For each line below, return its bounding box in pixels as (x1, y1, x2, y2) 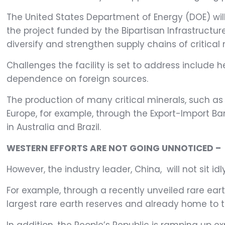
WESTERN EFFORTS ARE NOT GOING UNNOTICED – (7, 142, 221, 155)
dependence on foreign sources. (7, 73, 149, 85)
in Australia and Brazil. (7, 121, 101, 134)
